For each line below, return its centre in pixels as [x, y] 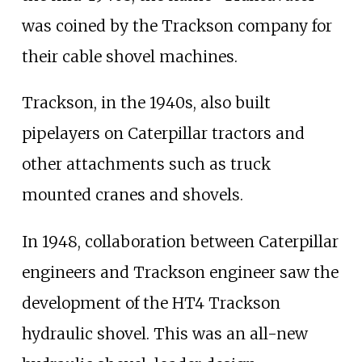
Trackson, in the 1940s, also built [146, 103]
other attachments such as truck [146, 164]
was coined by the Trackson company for [177, 26]
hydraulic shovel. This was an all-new [164, 333]
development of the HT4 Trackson [151, 303]
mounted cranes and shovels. [132, 195]
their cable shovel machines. [129, 57]
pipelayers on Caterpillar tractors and [163, 134]
